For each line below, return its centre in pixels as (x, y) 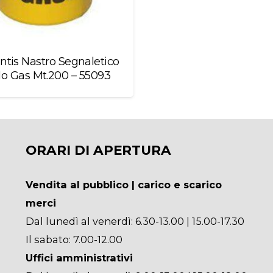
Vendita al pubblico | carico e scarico (123, 185)
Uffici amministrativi (79, 258)
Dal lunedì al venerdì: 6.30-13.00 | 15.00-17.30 (135, 222)
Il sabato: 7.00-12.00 (74, 240)
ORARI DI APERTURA (98, 150)
